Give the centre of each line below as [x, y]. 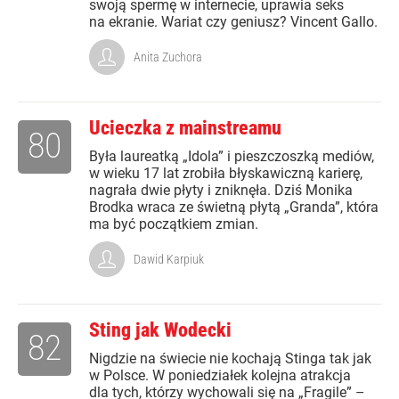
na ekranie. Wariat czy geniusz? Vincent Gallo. [233, 22]
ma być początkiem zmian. [174, 224]
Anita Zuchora [168, 57]
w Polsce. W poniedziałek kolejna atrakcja [220, 376]
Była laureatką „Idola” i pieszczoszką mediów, [232, 157]
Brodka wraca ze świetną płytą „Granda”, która [234, 208]
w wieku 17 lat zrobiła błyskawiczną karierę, [226, 174]
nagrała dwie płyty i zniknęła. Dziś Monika [221, 191]
